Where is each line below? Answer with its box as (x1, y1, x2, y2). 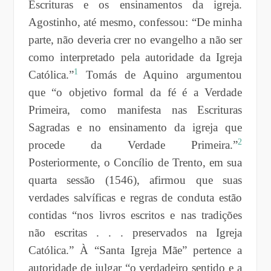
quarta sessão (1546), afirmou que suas (28, 173, 243, 186)
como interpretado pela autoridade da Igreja (28, 50, 243, 64)
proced (28, 138, 60, 151)
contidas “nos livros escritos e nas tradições (28, 208, 243, 221)
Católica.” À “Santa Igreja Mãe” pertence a (28, 243, 243, 256)
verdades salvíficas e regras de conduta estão (28, 191, 243, 204)
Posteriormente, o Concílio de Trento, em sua (28, 155, 243, 169)
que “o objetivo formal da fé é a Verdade (28, 85, 243, 99)
